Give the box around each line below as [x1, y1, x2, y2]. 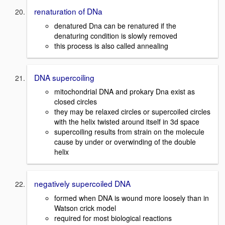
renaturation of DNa [34, 6, 102, 17]
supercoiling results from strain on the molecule [54, 127, 204, 137]
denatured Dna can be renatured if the [54, 20, 176, 31]
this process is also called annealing [54, 40, 168, 51]
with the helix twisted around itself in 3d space [54, 117, 199, 127]
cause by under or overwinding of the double [54, 137, 196, 147]
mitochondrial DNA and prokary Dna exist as [54, 86, 195, 97]
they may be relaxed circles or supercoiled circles [54, 106, 210, 117]
